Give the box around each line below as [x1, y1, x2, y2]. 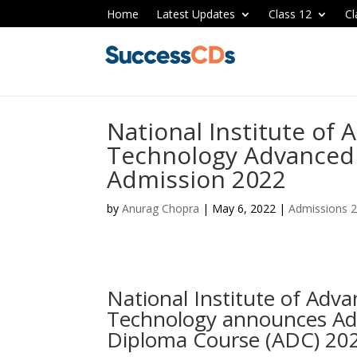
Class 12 [269, 6, 312, 22]
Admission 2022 [107, 163, 287, 195]
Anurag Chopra [122, 201, 200, 216]
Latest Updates [156, 6, 236, 22]
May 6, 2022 [212, 201, 277, 216]
